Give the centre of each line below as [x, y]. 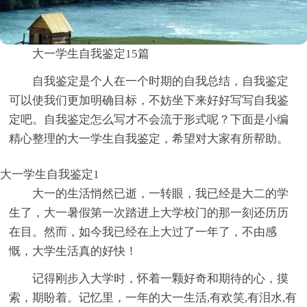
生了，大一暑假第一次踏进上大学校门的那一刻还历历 [149, 213]
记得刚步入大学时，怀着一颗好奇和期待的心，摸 [161, 279]
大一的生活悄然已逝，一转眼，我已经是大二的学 [161, 194]
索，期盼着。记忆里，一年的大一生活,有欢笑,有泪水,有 [153, 298]
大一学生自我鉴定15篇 [91, 54]
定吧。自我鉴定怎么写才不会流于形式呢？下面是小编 [149, 120]
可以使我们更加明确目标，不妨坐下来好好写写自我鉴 [149, 101]
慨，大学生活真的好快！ [73, 251]
